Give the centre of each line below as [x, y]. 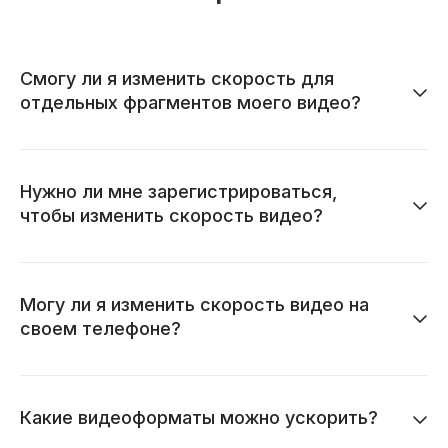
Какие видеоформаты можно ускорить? [199, 417]
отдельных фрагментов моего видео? [190, 102]
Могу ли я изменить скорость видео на [194, 304]
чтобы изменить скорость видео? [171, 215]
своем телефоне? [100, 328]
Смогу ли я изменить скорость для [177, 78]
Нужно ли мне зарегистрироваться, [178, 191]
